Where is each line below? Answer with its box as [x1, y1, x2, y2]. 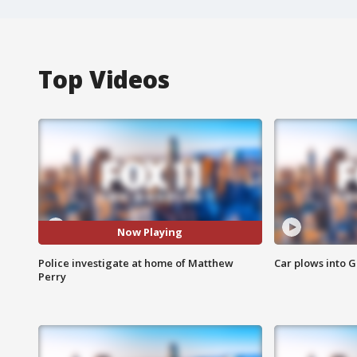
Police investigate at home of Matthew [38, 255, 233, 270]
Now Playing [117, 225, 183, 240]
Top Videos [38, 62, 170, 96]
